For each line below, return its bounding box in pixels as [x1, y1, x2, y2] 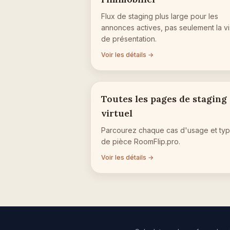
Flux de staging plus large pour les [101, 11, 218, 21]
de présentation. [101, 34, 157, 43]
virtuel [101, 107, 132, 119]
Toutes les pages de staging [101, 92, 227, 105]
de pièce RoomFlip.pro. [101, 137, 180, 146]
